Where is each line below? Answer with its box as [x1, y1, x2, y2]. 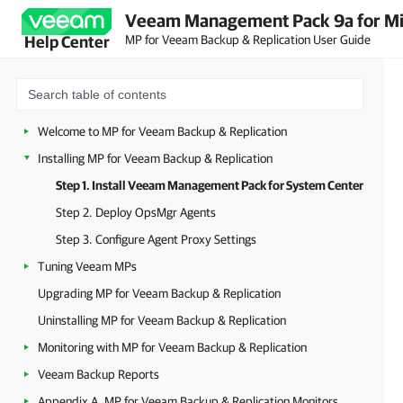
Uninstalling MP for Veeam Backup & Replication [38, 313, 286, 327]
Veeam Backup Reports [38, 367, 159, 381]
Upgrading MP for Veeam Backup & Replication [38, 286, 281, 300]
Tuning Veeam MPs [38, 259, 137, 273]
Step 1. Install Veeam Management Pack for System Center [56, 178, 363, 193]
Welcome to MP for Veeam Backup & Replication [38, 124, 287, 139]
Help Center [23, 32, 110, 51]
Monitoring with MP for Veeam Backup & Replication [38, 340, 307, 354]
